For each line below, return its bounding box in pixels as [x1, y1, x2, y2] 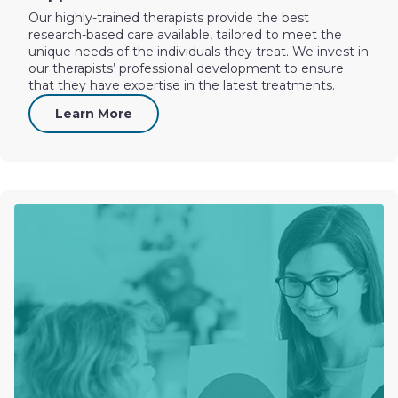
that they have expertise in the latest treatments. [28, 77, 335, 93]
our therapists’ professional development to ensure [28, 60, 344, 76]
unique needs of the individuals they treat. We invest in [28, 44, 369, 60]
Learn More [55, 106, 132, 122]
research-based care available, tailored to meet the [28, 27, 342, 43]
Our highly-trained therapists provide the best [28, 10, 309, 26]
